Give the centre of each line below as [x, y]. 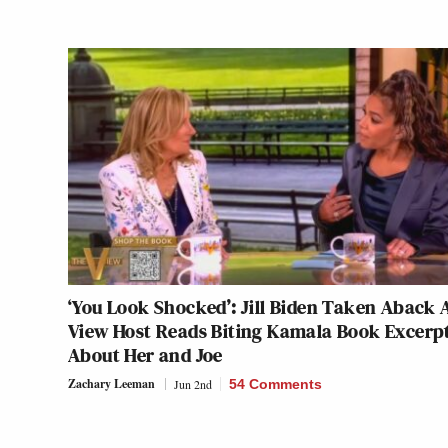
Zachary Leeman [111, 384]
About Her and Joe [145, 355]
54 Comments [275, 384]
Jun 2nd [193, 384]
